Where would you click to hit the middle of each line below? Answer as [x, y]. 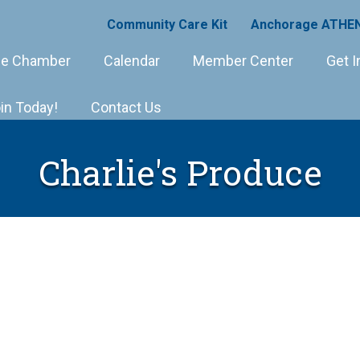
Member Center [243, 61]
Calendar [132, 61]
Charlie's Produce [180, 173]
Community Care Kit [167, 25]
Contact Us [126, 108]
